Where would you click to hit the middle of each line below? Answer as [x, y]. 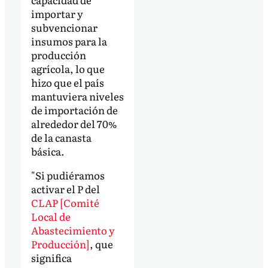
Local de [51, 217]
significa [51, 258]
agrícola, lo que [68, 69]
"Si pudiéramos [68, 175]
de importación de [74, 110]
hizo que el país [67, 83]
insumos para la [69, 41]
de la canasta [61, 138]
